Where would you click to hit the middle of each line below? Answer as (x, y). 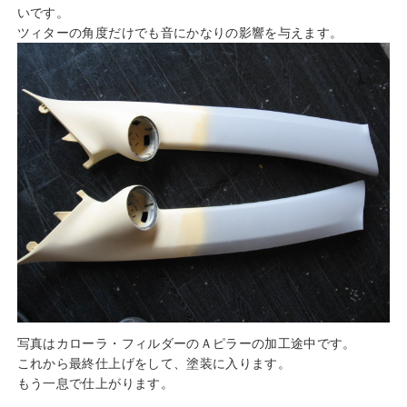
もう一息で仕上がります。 (95, 383)
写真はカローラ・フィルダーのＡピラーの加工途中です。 (186, 343)
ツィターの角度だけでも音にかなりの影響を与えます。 (180, 33)
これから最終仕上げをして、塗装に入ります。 (154, 363)
